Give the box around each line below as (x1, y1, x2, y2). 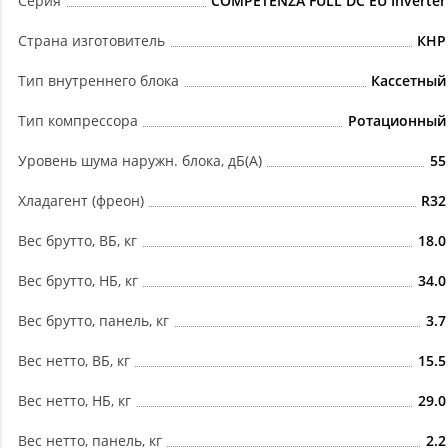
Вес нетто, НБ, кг (18, 391, 131, 411)
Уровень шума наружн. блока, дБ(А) (18, 151, 262, 171)
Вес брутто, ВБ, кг (18, 231, 137, 251)
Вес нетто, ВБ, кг (18, 351, 130, 371)
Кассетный (371, 71, 446, 91)
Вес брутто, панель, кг (18, 311, 169, 331)
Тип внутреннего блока (18, 71, 179, 91)
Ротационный (348, 111, 446, 131)
